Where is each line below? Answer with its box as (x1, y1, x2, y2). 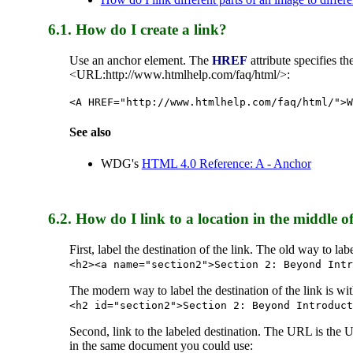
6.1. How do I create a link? (48, 21, 228, 39)
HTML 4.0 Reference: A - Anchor (141, 156, 311, 170)
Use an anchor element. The (69, 54, 212, 68)
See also (69, 125, 111, 139)
